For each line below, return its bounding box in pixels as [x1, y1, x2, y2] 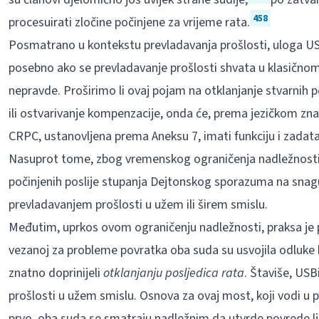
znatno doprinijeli [8, 264, 103, 282]
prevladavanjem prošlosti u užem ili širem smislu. [8, 196, 268, 214]
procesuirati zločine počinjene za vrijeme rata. [8, 14, 250, 31]
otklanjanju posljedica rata [103, 264, 244, 282]
